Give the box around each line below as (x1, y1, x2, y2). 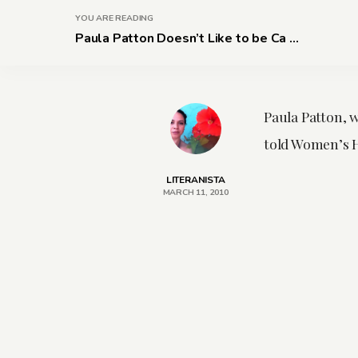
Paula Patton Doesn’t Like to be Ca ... (75, 29, 299, 47)
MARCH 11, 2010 (162, 185, 229, 198)
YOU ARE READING (75, 11, 154, 24)
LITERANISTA (165, 173, 225, 186)
